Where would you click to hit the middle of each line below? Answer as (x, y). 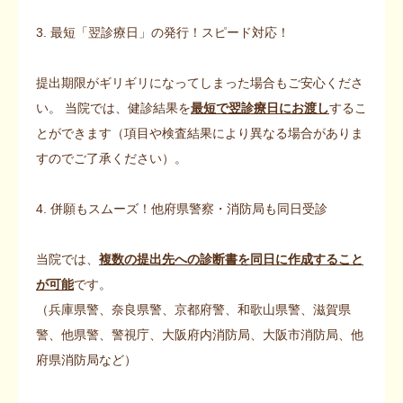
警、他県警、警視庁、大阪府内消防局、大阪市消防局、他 (200, 334)
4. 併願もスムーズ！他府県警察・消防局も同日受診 (182, 208)
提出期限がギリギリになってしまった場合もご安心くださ (200, 82)
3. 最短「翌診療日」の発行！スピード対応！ (163, 32)
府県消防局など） (86, 359)
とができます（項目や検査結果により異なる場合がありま (200, 133)
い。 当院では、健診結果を (113, 107)
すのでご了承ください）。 (112, 158)
